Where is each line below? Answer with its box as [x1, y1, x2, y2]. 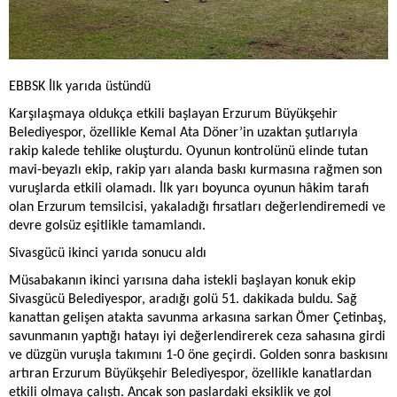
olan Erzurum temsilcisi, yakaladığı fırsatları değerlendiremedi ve [9, 200, 385, 215]
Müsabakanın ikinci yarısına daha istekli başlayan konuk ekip [9, 274, 355, 289]
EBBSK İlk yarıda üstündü [9, 80, 151, 95]
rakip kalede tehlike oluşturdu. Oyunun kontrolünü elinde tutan [9, 144, 368, 160]
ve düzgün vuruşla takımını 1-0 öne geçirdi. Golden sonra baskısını [9, 348, 388, 363]
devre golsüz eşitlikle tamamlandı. [9, 219, 206, 234]
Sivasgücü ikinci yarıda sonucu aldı [9, 246, 206, 261]
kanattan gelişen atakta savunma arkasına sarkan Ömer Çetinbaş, [9, 311, 386, 326]
